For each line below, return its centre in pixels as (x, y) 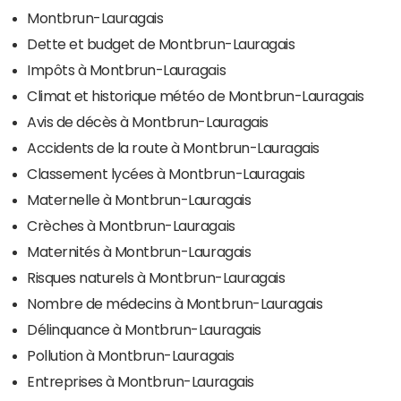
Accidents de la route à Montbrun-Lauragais (173, 147)
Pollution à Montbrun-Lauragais (131, 355)
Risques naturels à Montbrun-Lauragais (156, 277)
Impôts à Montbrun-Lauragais (127, 69)
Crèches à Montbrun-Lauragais (131, 225)
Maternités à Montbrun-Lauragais (139, 251)
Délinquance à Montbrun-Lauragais (144, 329)
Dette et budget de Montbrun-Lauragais (161, 43)
